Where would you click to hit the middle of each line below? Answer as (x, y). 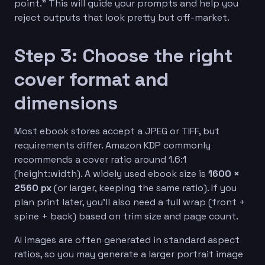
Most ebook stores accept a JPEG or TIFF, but (117, 131)
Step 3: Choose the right (123, 55)
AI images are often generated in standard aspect (127, 240)
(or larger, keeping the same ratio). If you (144, 188)
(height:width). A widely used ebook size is (111, 173)
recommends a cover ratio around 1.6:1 (100, 159)
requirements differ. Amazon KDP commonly (112, 145)
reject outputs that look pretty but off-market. (122, 17)
